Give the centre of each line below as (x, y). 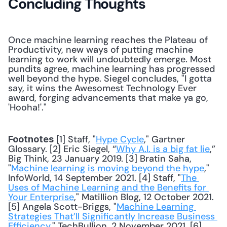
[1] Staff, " (75, 139)
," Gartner (164, 139)
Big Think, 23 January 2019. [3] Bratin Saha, (100, 159)
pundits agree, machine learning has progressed (111, 69)
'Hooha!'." (27, 107)
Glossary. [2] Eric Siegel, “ (62, 149)
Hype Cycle (120, 139)
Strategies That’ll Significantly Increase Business (111, 216)
